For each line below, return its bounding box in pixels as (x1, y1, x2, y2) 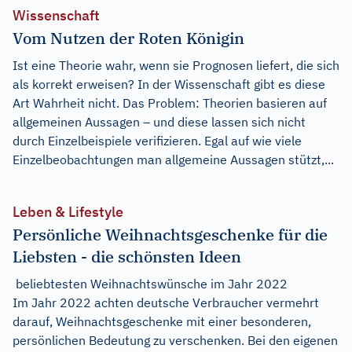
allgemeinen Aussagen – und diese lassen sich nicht (13, 113, 306, 130)
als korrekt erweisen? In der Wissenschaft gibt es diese (13, 75, 325, 92)
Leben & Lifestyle (13, 202, 123, 221)
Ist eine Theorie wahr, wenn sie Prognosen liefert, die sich (13, 57, 339, 73)
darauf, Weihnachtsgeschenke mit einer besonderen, (13, 313, 311, 329)
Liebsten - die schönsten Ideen (13, 245, 241, 267)
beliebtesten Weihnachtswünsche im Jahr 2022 (13, 275, 288, 291)
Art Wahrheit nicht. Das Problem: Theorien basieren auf (13, 94, 327, 111)
